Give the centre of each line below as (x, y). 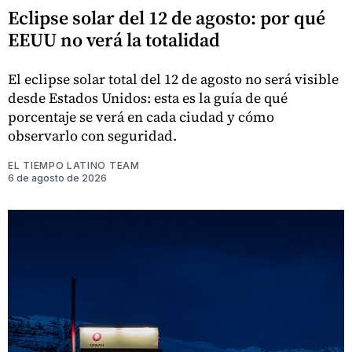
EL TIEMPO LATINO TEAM (74, 165)
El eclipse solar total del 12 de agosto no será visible (173, 79)
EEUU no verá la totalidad (114, 39)
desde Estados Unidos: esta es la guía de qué (148, 97)
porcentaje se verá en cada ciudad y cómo (141, 116)
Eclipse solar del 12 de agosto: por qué (167, 17)
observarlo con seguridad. (92, 135)
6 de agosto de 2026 (57, 178)
